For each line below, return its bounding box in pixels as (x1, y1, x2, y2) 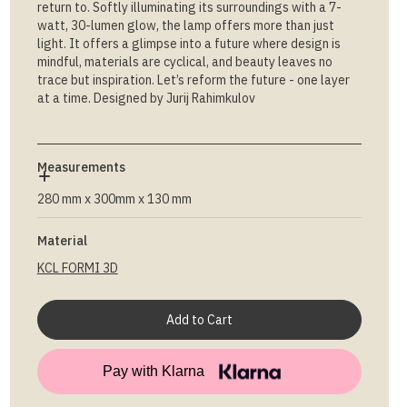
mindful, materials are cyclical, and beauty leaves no (36, 54, 333, 70)
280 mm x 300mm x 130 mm (36, 191, 192, 207)
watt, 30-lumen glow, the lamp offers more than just (36, 17, 334, 34)
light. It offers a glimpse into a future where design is (36, 35, 341, 52)
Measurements (36, 159, 125, 175)
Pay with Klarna (103, 363, 205, 379)
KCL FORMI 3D (36, 260, 118, 276)
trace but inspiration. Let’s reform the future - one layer (36, 72, 350, 88)
